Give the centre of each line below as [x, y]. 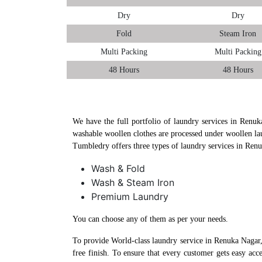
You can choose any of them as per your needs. [150, 219]
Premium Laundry [130, 196]
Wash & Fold [118, 168]
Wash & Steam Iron [133, 182]
